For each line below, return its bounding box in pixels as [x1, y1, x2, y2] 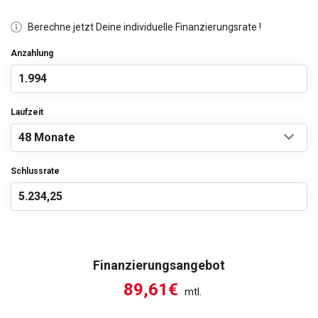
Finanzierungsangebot [93, 258, 225, 273]
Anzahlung [11, 48, 53, 59]
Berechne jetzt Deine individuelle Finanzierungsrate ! [28, 21, 261, 33]
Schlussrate [11, 166, 60, 177]
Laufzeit [11, 107, 43, 118]
